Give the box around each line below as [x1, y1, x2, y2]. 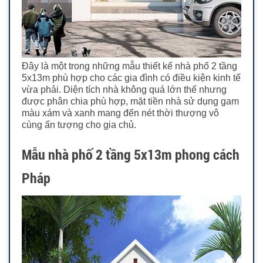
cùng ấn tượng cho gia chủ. [22, 120, 139, 130]
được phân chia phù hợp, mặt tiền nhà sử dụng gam [22, 96, 239, 107]
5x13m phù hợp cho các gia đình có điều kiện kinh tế [22, 73, 241, 83]
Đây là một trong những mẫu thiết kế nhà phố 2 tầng [22, 61, 237, 72]
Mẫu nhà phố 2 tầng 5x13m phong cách [22, 145, 240, 164]
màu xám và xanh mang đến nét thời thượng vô [22, 108, 219, 119]
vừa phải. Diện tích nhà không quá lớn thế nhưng [22, 85, 227, 95]
